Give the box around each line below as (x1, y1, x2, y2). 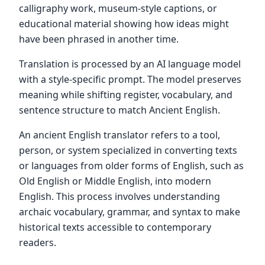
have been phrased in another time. (19, 33, 179, 46)
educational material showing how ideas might (19, 17, 229, 30)
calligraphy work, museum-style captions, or (19, 2, 217, 15)
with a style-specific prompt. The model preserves (19, 73, 241, 86)
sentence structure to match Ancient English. (19, 104, 220, 117)
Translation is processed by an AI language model (19, 57, 241, 70)
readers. (19, 236, 56, 249)
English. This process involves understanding (19, 190, 220, 203)
